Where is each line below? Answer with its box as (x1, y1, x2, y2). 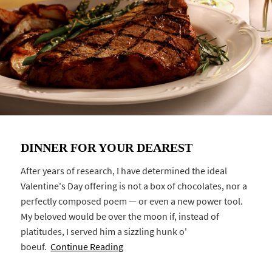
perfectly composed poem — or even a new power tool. (21, 194, 243, 208)
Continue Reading (50, 240, 124, 253)
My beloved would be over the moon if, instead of (21, 209, 220, 223)
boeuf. (21, 240, 51, 253)
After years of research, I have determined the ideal (21, 164, 228, 177)
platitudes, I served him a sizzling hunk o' (21, 225, 188, 238)
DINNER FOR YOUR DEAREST (21, 140, 193, 154)
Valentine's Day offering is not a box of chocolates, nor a (21, 179, 248, 192)
